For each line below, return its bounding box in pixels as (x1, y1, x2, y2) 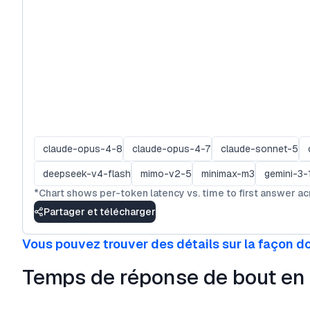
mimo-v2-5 (140, 167, 192, 180)
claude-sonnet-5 (221, 142, 298, 155)
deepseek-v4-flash (43, 167, 131, 180)
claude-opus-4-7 (132, 142, 211, 155)
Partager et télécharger (44, 205, 156, 218)
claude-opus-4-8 (43, 142, 122, 155)
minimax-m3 (201, 167, 255, 180)
